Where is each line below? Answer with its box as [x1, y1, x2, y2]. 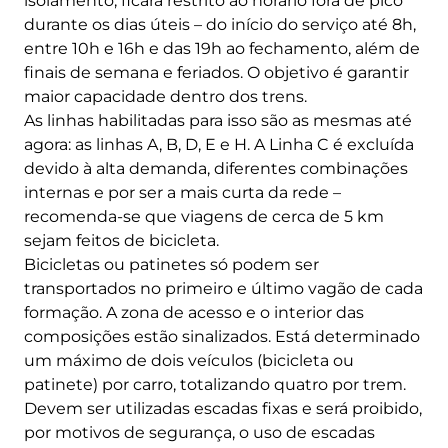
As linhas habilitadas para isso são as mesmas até [24, 111, 412, 131]
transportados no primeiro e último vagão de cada [24, 279, 423, 299]
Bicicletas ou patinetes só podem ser [24, 255, 319, 275]
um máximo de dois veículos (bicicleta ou [24, 351, 354, 371]
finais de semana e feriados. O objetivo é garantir [24, 63, 409, 83]
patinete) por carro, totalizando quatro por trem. [24, 375, 406, 395]
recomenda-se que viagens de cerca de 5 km [24, 207, 384, 227]
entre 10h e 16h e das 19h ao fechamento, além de [24, 39, 420, 59]
